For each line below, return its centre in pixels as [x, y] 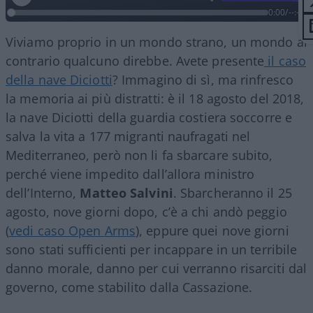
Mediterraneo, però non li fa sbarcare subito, [139, 155]
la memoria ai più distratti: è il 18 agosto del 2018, [155, 98]
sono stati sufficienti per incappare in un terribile [152, 249]
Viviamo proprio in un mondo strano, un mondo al [156, 42]
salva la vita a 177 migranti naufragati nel [128, 136]
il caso [285, 60]
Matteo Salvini [126, 192]
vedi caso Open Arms [73, 230]
